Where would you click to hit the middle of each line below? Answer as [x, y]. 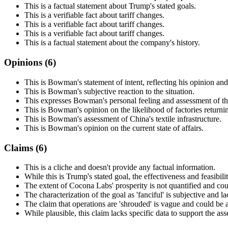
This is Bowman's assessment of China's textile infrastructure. [123, 119]
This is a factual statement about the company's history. [112, 43]
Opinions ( [26, 63]
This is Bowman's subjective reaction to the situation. [109, 91]
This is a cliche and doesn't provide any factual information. [120, 167]
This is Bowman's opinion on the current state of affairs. [114, 128]
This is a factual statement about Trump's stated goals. [110, 6]
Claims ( [21, 148]
